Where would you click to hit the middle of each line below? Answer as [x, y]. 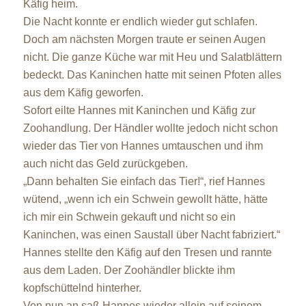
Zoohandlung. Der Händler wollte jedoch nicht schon [150, 128]
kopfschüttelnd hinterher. [82, 288]
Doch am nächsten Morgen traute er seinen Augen [144, 39]
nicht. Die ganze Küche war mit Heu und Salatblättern [152, 57]
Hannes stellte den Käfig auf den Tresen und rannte [147, 252]
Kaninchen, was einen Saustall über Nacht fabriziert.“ [151, 234]
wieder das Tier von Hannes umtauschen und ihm [143, 145]
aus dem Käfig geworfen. [83, 92]
